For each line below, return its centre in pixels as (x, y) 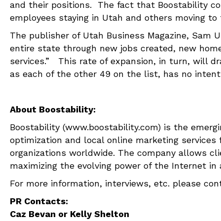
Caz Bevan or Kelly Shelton (70, 214)
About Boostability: (53, 110)
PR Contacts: (39, 201)
